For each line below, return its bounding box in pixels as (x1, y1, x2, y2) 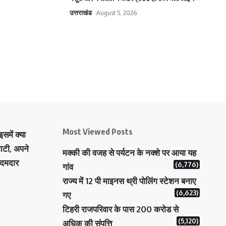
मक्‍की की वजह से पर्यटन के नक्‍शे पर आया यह (62, 147, 196, 158)
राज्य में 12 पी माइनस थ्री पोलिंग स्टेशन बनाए (62, 176, 196, 187)
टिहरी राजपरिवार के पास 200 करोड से (62, 204, 179, 215)
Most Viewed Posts (62, 127, 133, 137)
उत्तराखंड (69, 9, 92, 17)
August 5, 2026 (96, 9, 137, 17)
